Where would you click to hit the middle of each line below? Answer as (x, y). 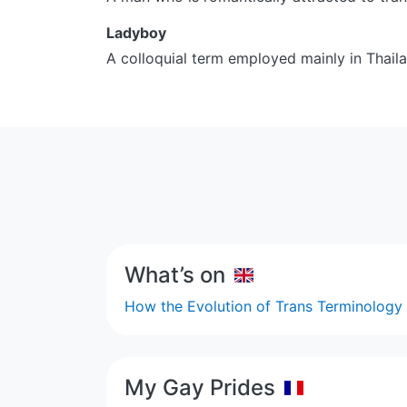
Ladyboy (136, 32)
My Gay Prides (200, 387)
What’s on (175, 274)
